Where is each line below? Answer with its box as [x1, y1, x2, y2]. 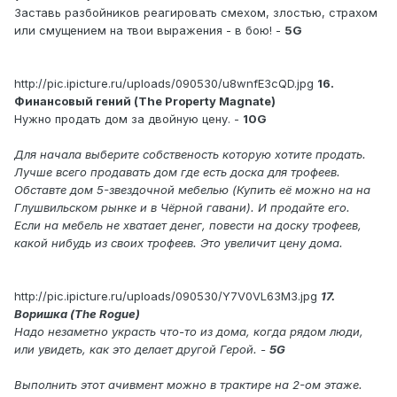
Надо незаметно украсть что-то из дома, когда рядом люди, [14, 324, 363, 339]
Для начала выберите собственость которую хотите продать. [14, 147, 366, 162]
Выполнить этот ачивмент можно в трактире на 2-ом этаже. [14, 378, 362, 393]
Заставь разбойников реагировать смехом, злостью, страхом [14, 5, 378, 20]
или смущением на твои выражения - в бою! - [14, 23, 284, 38]
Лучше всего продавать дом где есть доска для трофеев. [14, 165, 340, 180]
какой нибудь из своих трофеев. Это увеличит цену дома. [14, 236, 343, 251]
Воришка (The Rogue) [14, 307, 140, 322]
